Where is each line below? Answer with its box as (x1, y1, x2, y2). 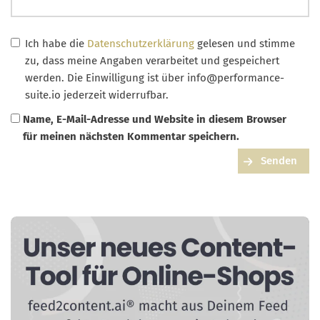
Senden (261, 154, 297, 168)
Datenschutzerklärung (87, 37, 194, 51)
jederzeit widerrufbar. (61, 89, 169, 102)
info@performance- (187, 71, 284, 85)
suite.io (25, 89, 61, 102)
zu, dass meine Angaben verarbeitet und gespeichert (25, 54, 279, 68)
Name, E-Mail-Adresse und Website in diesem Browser (22, 113, 286, 126)
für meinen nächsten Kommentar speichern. (22, 130, 239, 144)
